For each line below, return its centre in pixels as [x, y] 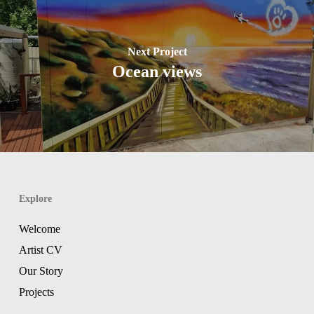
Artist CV [40, 250]
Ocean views [157, 71]
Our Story [41, 271]
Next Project [157, 51]
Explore [35, 198]
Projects [36, 292]
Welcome [39, 228]
